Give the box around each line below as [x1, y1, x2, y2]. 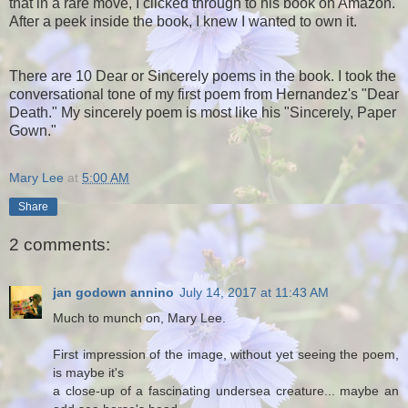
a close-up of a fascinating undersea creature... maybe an [53, 382, 399, 398]
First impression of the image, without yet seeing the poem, [53, 346, 399, 362]
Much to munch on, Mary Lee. [53, 310, 226, 325]
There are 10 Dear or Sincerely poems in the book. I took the [9, 67, 396, 84]
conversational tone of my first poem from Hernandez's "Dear [9, 86, 399, 102]
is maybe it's [53, 364, 124, 380]
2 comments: [9, 235, 110, 255]
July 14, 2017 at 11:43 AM [179, 284, 329, 300]
